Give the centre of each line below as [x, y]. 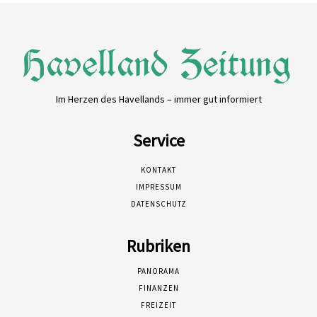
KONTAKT [158, 169]
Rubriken [158, 246]
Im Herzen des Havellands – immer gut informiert [158, 99]
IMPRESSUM [158, 186]
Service [158, 140]
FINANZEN [158, 288]
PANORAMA [158, 271]
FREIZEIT [158, 305]
